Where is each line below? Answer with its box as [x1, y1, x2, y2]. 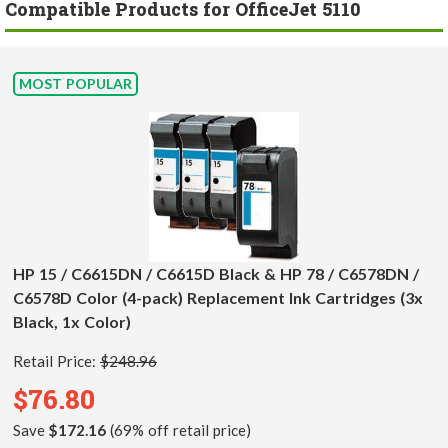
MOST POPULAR [19, 75, 132, 93]
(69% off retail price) [105, 421, 251, 440]
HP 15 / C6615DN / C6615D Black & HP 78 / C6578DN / [13, 264, 419, 284]
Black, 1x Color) [13, 312, 131, 332]
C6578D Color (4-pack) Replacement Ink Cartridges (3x [13, 288, 423, 308]
